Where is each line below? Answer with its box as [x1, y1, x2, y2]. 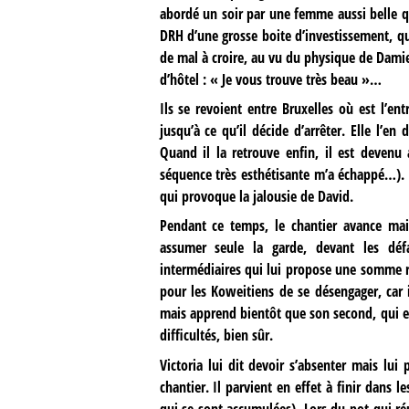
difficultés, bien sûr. [159, 325, 273, 346]
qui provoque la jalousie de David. [159, 186, 353, 207]
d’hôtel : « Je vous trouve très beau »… [159, 69, 382, 90]
